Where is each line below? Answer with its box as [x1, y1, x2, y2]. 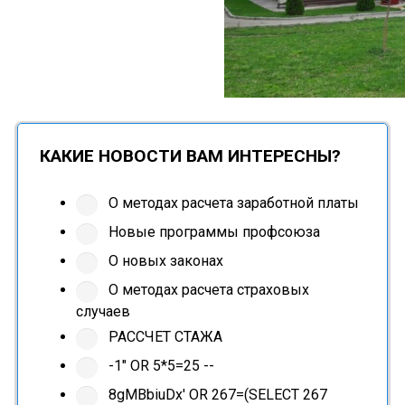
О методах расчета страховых [104, 281, 309, 299]
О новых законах [104, 252, 223, 270]
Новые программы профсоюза [104, 223, 320, 241]
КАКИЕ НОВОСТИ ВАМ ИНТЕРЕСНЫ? [39, 146, 341, 167]
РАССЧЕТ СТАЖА [104, 328, 222, 346]
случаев [75, 303, 130, 321]
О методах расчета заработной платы [104, 194, 359, 212]
